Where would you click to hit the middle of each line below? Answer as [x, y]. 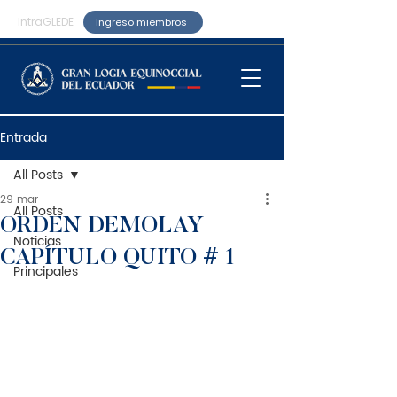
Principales [46, 272]
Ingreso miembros [141, 22]
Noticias [37, 241]
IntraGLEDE [46, 22]
